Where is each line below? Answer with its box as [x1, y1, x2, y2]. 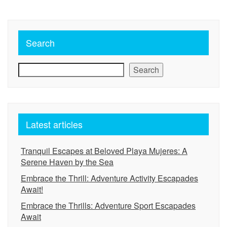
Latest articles [26, 118, 83, 131]
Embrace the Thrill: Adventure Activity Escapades [21, 172, 198, 184]
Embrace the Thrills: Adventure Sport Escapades [21, 200, 196, 211]
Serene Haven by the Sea [21, 156, 113, 168]
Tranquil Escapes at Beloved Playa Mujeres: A [21, 145, 187, 157]
